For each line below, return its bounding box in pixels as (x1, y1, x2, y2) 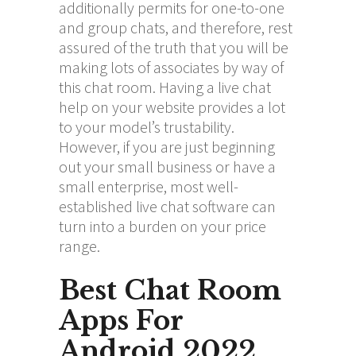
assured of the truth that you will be (59, 37, 288, 57)
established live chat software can (59, 195, 276, 216)
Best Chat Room (59, 273, 281, 307)
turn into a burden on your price (59, 215, 266, 236)
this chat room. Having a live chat (59, 76, 271, 97)
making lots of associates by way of (59, 56, 284, 77)
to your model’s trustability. (59, 116, 234, 137)
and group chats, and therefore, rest (59, 17, 292, 37)
